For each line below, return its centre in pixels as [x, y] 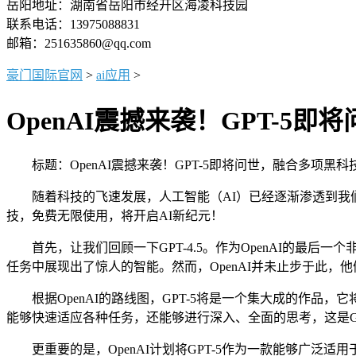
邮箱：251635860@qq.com [79, 43]
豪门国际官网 [44, 75]
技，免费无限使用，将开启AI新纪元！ [115, 215]
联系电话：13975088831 [73, 24]
